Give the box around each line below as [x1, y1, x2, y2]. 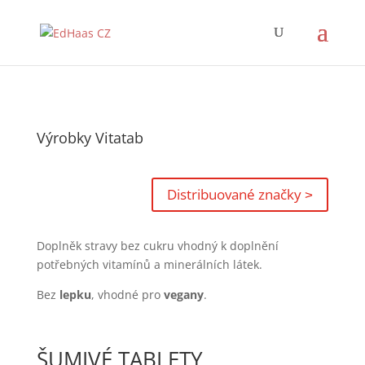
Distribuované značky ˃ [167, 185, 314, 204]
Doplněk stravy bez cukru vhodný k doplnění [36, 238, 279, 254]
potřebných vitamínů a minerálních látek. [36, 257, 262, 273]
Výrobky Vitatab [36, 128, 143, 147]
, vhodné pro [90, 287, 161, 303]
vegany [160, 287, 204, 303]
